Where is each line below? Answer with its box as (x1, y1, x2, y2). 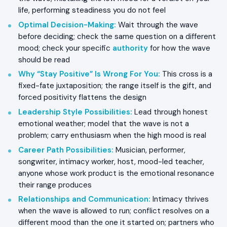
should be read (18, 54, 70, 65)
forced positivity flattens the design (18, 92, 146, 103)
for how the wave (148, 43, 210, 53)
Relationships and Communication (18, 194, 148, 205)
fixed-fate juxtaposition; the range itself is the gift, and (18, 81, 211, 91)
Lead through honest (132, 107, 208, 118)
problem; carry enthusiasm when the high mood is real (18, 130, 206, 141)
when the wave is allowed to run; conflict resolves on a (18, 206, 209, 216)
